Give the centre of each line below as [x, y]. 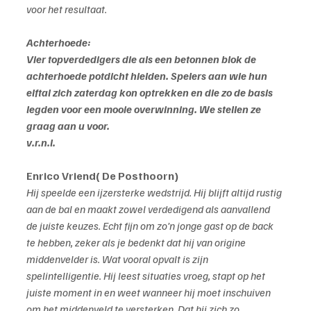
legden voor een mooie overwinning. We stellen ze [145, 109]
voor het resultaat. [67, 9]
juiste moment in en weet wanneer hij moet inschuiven [150, 293]
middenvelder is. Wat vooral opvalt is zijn [118, 259]
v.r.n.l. [41, 143]
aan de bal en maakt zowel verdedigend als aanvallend [149, 209]
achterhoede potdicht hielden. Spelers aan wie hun [148, 76]
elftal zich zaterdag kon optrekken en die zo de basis [151, 93]
